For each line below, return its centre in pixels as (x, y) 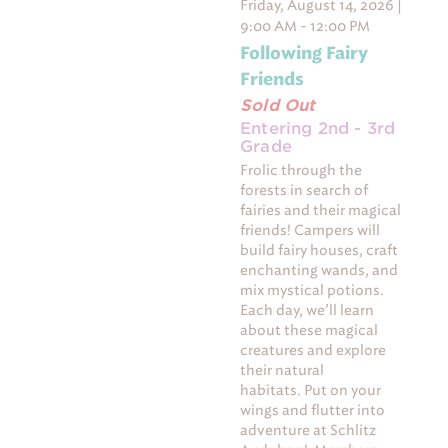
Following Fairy (304, 53)
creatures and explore (313, 350)
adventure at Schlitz (308, 430)
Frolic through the (301, 170)
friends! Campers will (310, 230)
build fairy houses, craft (319, 250)
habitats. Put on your (311, 390)
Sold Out (278, 105)
